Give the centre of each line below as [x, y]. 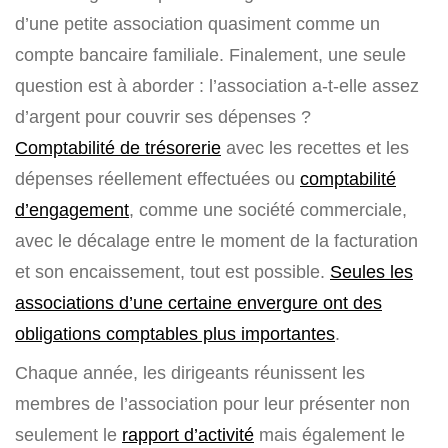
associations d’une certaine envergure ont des [198, 303]
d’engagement [72, 210]
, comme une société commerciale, [268, 210]
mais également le [329, 435]
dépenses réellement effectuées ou [157, 179]
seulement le [68, 435]
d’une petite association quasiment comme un [197, 24]
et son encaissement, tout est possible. [172, 272]
